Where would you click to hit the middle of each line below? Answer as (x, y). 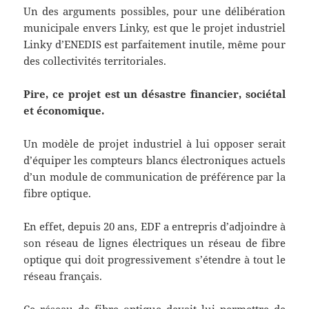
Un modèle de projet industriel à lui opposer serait (154, 144)
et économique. (64, 111)
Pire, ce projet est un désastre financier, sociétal (154, 94)
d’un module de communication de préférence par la (154, 177)
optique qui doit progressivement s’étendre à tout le (154, 260)
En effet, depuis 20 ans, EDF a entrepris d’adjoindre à (154, 227)
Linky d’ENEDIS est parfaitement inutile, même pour (154, 44)
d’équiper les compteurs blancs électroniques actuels (154, 160)
